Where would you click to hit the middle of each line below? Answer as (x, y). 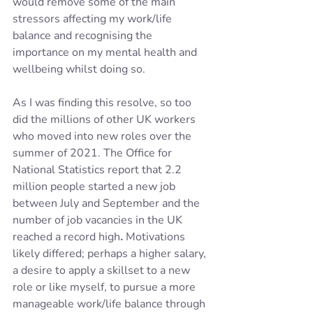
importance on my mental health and (106, 53)
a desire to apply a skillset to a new (103, 271)
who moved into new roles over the (103, 137)
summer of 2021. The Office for (94, 153)
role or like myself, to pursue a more (105, 287)
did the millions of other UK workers (105, 120)
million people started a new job (95, 187)
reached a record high (66, 237)
